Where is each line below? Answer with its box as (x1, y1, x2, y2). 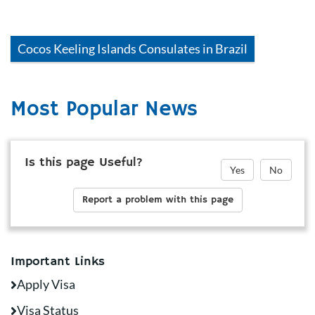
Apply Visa (17, 276, 75, 292)
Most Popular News (11, 96, 198, 122)
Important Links (11, 254, 105, 269)
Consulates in (136, 41, 215, 56)
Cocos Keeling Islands (18, 41, 136, 56)
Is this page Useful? (25, 155, 143, 170)
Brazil (215, 41, 247, 56)
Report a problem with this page (82, 193, 233, 206)
